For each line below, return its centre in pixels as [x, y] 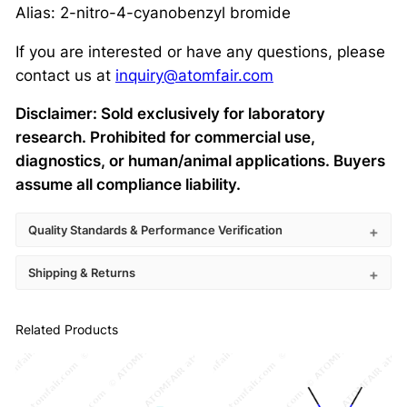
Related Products [66, 330]
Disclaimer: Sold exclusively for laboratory [170, 114]
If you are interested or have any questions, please [200, 51]
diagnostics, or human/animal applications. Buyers [200, 161]
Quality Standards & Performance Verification [155, 230]
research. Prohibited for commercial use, [165, 138]
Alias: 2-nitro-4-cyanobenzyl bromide [153, 12]
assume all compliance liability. [128, 185]
